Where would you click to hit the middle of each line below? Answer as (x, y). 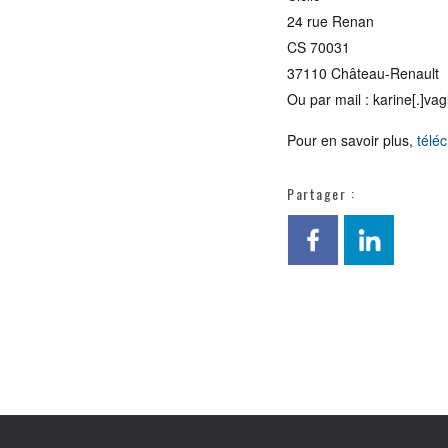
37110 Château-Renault (363, 73)
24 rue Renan (330, 21)
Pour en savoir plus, (352, 140)
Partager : (321, 193)
